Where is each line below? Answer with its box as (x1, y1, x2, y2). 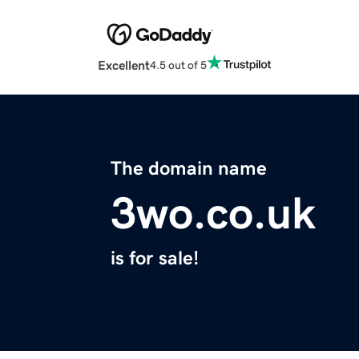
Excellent (98, 58, 150, 72)
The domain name (111, 159, 267, 179)
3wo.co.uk (111, 191, 316, 236)
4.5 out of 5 (150, 58, 207, 71)
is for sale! (111, 248, 199, 268)
